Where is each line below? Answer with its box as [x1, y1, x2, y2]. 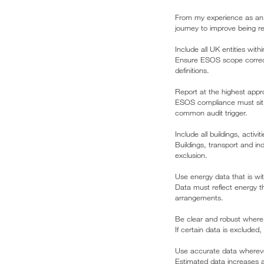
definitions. [175, 65, 209, 75]
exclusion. [175, 150, 207, 160]
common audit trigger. [175, 108, 247, 118]
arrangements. [175, 193, 223, 203]
